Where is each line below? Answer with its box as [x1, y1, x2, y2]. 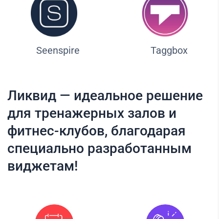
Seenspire [36, 44, 80, 57]
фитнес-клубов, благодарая [7, 123, 186, 139]
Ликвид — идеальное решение [7, 88, 203, 104]
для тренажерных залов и [7, 105, 176, 122]
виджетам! [7, 158, 78, 175]
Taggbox [150, 44, 188, 57]
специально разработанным [7, 140, 192, 157]
